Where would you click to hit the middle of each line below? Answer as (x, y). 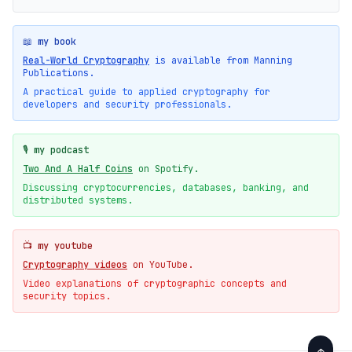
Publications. (59, 73)
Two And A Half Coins (78, 169)
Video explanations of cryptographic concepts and (155, 284)
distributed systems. (78, 200)
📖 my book (49, 42)
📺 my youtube (58, 246)
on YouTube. (160, 265)
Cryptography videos (75, 265)
